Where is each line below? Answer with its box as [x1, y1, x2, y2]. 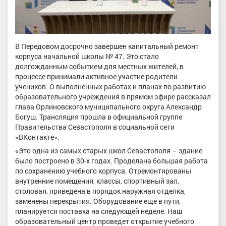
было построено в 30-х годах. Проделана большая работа [15, 156, 208, 166]
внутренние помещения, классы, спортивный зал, [15, 176, 179, 186]
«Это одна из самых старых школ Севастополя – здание [15, 146, 202, 156]
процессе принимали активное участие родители [15, 71, 178, 81]
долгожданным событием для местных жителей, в [15, 61, 184, 71]
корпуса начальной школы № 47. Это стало [15, 51, 159, 61]
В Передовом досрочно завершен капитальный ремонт [15, 41, 199, 51]
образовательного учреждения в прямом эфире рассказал [15, 91, 211, 101]
